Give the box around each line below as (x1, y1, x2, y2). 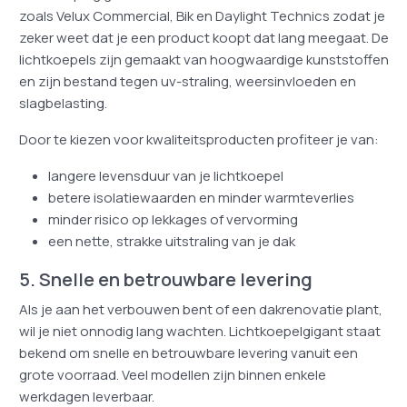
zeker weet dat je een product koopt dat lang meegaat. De (18, 28, 389, 47)
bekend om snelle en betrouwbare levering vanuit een (18, 343, 358, 362)
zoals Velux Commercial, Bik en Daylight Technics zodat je (18, 6, 385, 25)
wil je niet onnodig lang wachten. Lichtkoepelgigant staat (18, 322, 381, 341)
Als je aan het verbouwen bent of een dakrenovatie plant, (18, 300, 382, 319)
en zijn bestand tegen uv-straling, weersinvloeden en (18, 72, 356, 91)
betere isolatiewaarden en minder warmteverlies (47, 188, 354, 207)
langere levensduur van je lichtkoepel (47, 166, 283, 185)
